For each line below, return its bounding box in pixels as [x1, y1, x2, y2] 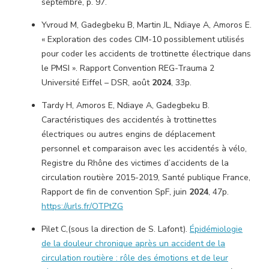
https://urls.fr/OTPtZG [41, 201, 123, 212]
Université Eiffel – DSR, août [41, 77, 152, 88]
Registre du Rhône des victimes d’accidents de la [41, 157, 229, 169]
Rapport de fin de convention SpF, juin [41, 186, 189, 198]
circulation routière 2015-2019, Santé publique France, [41, 172, 250, 183]
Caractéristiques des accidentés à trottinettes [41, 114, 217, 125]
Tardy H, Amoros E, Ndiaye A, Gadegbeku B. [41, 100, 210, 111]
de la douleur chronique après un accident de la [41, 238, 225, 249]
